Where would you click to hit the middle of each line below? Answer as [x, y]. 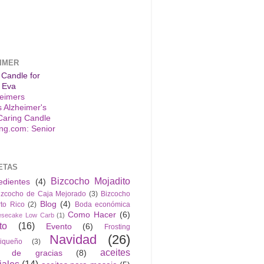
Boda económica [103, 204]
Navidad [73, 239]
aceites [115, 252]
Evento [59, 226]
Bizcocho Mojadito [90, 181]
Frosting [117, 227]
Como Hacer [92, 214]
